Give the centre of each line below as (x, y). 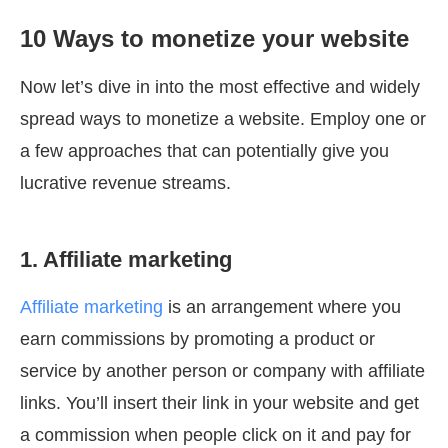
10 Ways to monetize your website (214, 39)
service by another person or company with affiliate (222, 371)
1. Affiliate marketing (126, 260)
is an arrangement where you (282, 307)
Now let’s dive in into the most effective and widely (220, 87)
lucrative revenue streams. (125, 183)
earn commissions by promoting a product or (197, 339)
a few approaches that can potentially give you (204, 151)
